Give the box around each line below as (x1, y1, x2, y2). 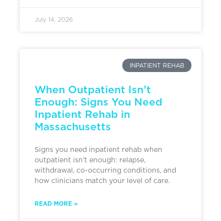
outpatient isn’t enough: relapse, (35, 157, 146, 164)
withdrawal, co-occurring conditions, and (35, 167, 176, 175)
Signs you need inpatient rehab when (35, 147, 162, 154)
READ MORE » (35, 200, 78, 208)
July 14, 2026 (35, 17, 73, 23)
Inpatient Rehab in (35, 108, 130, 121)
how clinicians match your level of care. (35, 178, 170, 185)
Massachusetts (35, 120, 111, 133)
